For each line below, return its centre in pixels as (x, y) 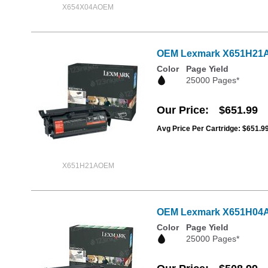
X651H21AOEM (88, 165)
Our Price (181, 110)
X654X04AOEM (88, 7)
